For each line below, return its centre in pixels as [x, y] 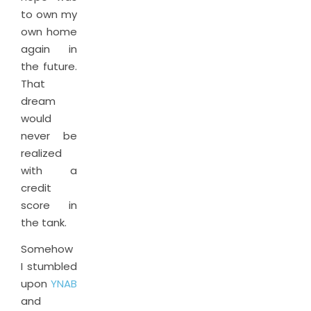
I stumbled [49, 266]
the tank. [44, 222]
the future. [49, 66]
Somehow [47, 249]
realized [41, 153]
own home [49, 32]
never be [49, 136]
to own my [49, 14]
